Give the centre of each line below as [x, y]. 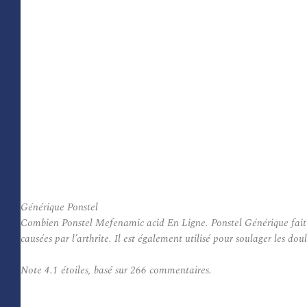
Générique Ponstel [59, 207]
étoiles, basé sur [94, 270]
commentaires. [179, 270]
